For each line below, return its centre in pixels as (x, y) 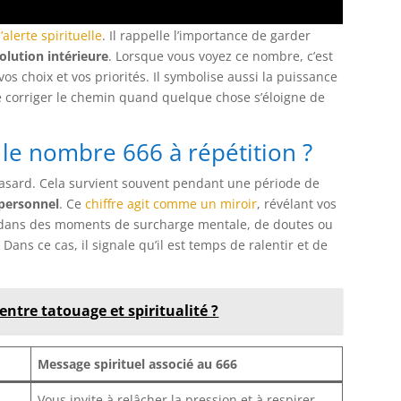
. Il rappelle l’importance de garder (207, 35)
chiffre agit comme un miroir (171, 203)
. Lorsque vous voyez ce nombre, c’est (221, 55)
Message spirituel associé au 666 (138, 363)
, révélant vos (297, 203)
